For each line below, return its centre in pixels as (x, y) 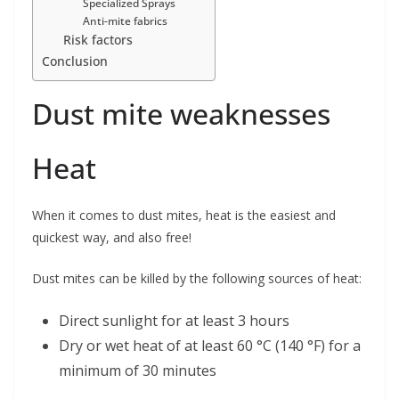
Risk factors (98, 40)
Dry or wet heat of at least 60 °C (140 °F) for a (210, 346)
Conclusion (75, 61)
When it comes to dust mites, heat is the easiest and (184, 216)
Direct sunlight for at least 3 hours (174, 321)
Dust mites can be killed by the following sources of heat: (197, 279)
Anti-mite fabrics (125, 21)
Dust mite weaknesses (181, 114)
